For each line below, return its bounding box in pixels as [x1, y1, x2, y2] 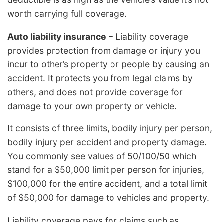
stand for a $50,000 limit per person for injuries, [7, 165, 204, 175]
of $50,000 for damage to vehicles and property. [7, 192, 209, 203]
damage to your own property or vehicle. [7, 100, 177, 111]
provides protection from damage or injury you [7, 45, 200, 55]
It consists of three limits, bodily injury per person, [7, 123, 212, 134]
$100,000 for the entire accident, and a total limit [7, 178, 207, 189]
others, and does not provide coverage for [7, 86, 183, 97]
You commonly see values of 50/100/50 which [7, 151, 196, 162]
